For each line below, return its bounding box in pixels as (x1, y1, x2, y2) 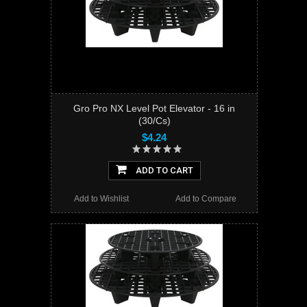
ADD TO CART (133, 165, 193, 176)
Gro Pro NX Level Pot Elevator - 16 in (73, 103, 235, 114)
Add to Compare (175, 194, 236, 204)
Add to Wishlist (74, 194, 130, 204)
